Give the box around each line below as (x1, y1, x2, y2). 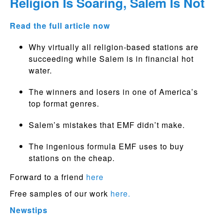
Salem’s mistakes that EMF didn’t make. (28, 119, 185, 130)
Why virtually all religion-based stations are (28, 41, 199, 53)
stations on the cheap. (28, 152, 115, 163)
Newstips (10, 204, 48, 216)
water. (28, 64, 52, 76)
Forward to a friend (10, 171, 86, 182)
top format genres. (28, 97, 99, 109)
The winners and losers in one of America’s (28, 86, 198, 97)
